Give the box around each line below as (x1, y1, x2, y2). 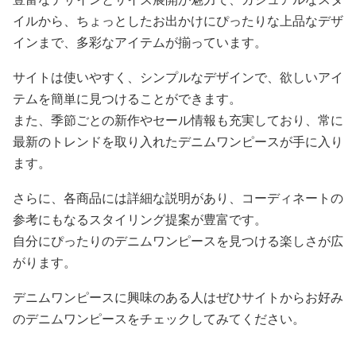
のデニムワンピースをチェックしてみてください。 (13, 312, 305, 326)
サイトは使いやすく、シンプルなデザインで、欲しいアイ (13, 71, 343, 84)
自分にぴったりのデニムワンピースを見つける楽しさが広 (13, 234, 343, 248)
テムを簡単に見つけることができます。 (13, 92, 242, 106)
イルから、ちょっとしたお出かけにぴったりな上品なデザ (13, 14, 343, 28)
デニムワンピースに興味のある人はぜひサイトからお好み (13, 291, 343, 304)
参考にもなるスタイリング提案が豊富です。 (13, 213, 267, 226)
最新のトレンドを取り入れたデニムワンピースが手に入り (13, 135, 343, 149)
